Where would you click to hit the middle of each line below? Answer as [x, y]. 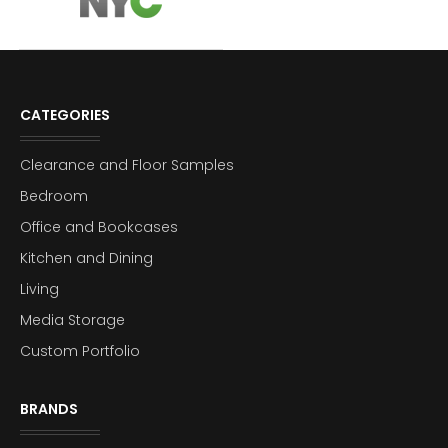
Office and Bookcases [99, 226]
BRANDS [49, 408]
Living [39, 288]
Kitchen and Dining [86, 257]
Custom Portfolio [80, 350]
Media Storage [72, 319]
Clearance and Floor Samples [127, 164]
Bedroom [54, 195]
